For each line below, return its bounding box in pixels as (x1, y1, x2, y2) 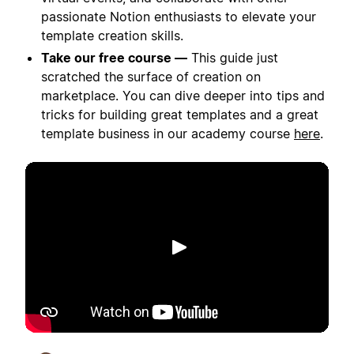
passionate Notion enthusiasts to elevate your (41, 9, 316, 25)
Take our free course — (41, 50, 187, 66)
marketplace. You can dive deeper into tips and (41, 88, 325, 104)
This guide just (187, 50, 278, 66)
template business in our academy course (41, 126, 294, 142)
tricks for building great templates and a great (41, 107, 318, 123)
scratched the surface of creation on (41, 69, 261, 85)
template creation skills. (41, 28, 183, 44)
